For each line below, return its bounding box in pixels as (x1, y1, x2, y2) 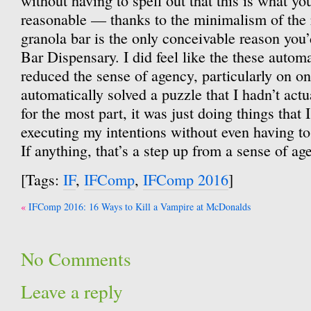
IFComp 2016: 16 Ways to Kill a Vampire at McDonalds (28, 200, 251, 213)
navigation (20, 211, 79, 230)
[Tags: (21, 169, 63, 190)
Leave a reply (21, 278, 123, 304)
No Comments (21, 246, 131, 271)
